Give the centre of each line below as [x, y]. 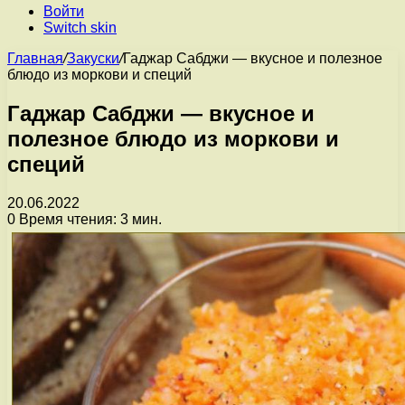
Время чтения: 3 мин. [89, 219]
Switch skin [80, 28]
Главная [35, 58]
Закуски [93, 58]
